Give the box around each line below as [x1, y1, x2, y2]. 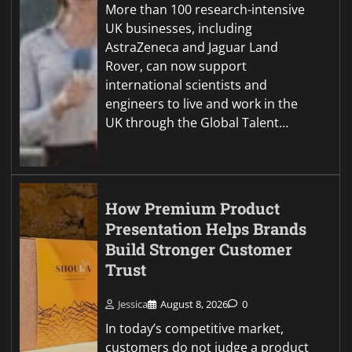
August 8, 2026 [160, 296, 229, 311]
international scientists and [105, 76, 268, 94]
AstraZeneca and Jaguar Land [105, 38, 279, 57]
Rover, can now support [105, 57, 247, 75]
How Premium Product [105, 198, 280, 220]
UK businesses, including [105, 20, 253, 38]
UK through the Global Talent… [105, 114, 289, 132]
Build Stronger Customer [105, 239, 293, 261]
